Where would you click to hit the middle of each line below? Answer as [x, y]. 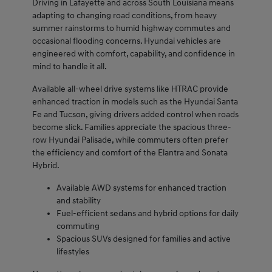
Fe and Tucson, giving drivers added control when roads [135, 115]
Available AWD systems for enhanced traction [141, 188]
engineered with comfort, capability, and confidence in [133, 54]
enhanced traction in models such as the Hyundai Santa [135, 102]
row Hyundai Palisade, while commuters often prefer [130, 140]
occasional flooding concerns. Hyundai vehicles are [126, 41]
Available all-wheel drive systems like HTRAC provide [130, 89]
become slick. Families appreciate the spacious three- [131, 127]
